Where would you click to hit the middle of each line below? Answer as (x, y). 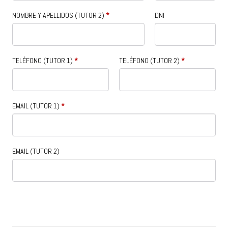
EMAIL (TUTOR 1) (36, 106)
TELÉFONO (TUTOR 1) (42, 61)
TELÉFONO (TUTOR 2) (149, 61)
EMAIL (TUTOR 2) (36, 151)
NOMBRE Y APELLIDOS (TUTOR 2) (58, 16)
